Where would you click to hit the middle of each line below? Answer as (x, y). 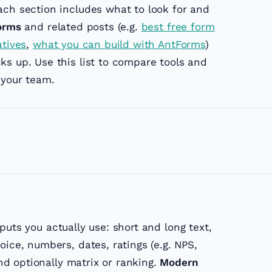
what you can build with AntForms (119, 45)
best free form (178, 27)
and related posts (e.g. (81, 27)
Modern (179, 263)
